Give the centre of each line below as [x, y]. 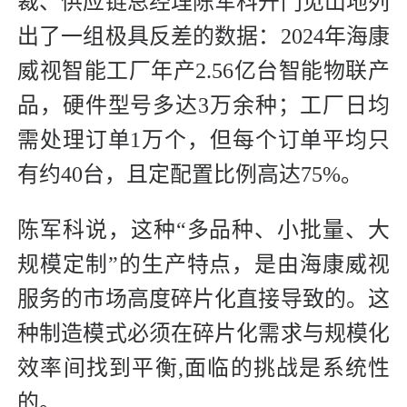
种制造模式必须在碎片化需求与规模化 [203, 334]
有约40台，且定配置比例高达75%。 [190, 175]
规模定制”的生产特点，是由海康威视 [203, 265]
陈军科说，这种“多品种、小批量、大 [203, 230]
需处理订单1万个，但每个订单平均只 [203, 140]
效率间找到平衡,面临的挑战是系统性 [203, 368]
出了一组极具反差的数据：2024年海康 [203, 37]
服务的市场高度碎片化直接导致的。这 [203, 299]
